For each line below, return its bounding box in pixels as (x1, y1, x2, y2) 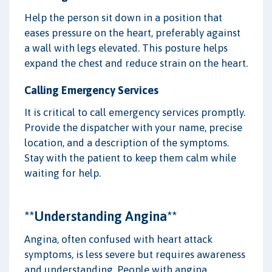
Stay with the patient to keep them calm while (24, 151, 236, 164)
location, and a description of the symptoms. (24, 136, 229, 149)
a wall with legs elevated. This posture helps (24, 41, 228, 54)
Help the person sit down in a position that (24, 11, 222, 24)
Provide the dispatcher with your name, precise (24, 121, 242, 134)
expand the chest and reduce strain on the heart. (24, 56, 248, 69)
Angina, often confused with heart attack (24, 233, 212, 245)
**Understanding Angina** (24, 208, 177, 224)
